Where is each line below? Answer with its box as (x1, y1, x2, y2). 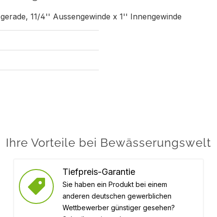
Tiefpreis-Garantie (62, 166, 135, 177)
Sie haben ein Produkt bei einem (62, 180, 167, 188)
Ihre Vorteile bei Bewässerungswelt (6, 135, 211, 150)
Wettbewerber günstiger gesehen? (62, 203, 175, 212)
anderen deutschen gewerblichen (62, 191, 171, 200)
